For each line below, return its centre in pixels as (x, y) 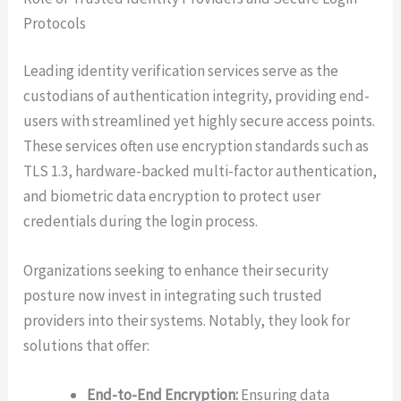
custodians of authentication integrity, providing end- (197, 96)
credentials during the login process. (141, 222)
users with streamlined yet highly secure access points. (200, 121)
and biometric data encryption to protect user (172, 196)
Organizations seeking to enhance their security (176, 271)
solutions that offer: (87, 346)
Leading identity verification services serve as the (181, 71)
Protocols (55, 23)
